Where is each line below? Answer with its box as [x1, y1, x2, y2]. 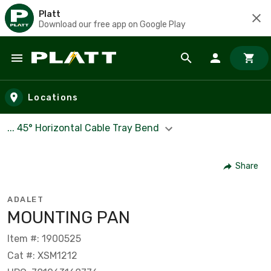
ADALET [7, 194, 44, 204]
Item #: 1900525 [7, 232, 81, 244]
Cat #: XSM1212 [7, 249, 77, 261]
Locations [28, 92, 79, 103]
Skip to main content [11, 63, 116, 77]
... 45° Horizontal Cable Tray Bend [7, 122, 162, 134]
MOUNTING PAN [7, 207, 130, 227]
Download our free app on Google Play [39, 19, 186, 30]
